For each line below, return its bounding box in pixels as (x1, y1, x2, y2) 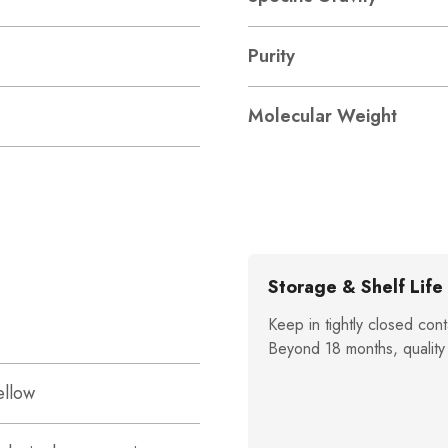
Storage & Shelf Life (268, 274, 443, 300)
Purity (248, 43, 295, 69)
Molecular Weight (248, 103, 397, 129)
